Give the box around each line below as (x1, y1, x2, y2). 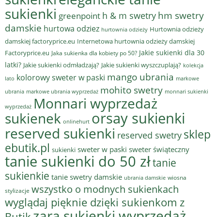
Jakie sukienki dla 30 (139, 47, 204, 57)
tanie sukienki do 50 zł (5, 151, 151, 171)
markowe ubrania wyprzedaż (26, 87, 98, 95)
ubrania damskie (124, 174, 166, 181)
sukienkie (5, 168, 49, 183)
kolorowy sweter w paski (16, 72, 105, 83)
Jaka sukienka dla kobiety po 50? (51, 48, 137, 57)
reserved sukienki (5, 124, 115, 142)
